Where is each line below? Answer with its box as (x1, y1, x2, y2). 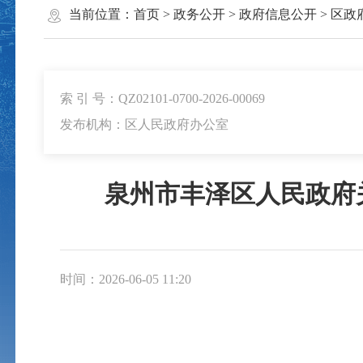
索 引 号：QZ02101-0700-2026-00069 (59, 92, 265, 106)
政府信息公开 (238, 6, 317, 21)
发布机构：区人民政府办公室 (59, 117, 228, 132)
